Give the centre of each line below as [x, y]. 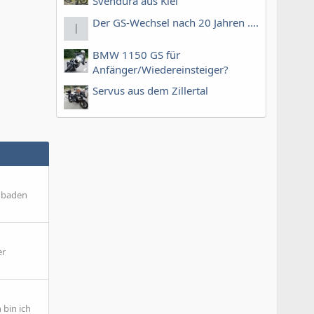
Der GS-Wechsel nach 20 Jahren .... [176, 22]
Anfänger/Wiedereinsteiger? [161, 69]
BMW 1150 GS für [136, 54]
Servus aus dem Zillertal [150, 90]
